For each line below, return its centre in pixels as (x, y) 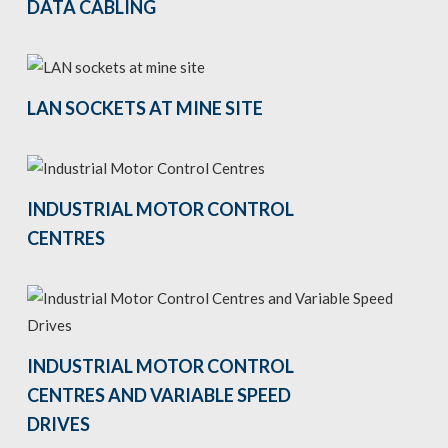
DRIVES (58, 424)
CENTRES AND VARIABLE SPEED (158, 395)
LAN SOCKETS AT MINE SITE (144, 108)
